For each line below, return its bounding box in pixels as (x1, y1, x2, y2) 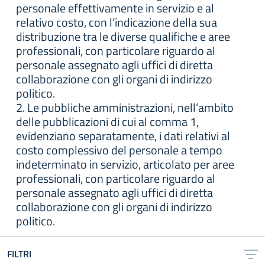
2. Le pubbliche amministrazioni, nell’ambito (16, 98, 234, 117)
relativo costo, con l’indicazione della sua (16, 13, 217, 31)
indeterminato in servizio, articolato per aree (16, 155, 234, 173)
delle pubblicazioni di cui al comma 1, (16, 112, 199, 131)
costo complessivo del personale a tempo (16, 141, 222, 159)
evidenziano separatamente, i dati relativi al (16, 127, 230, 145)
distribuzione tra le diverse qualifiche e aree (16, 27, 230, 46)
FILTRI (7, 247, 31, 261)
